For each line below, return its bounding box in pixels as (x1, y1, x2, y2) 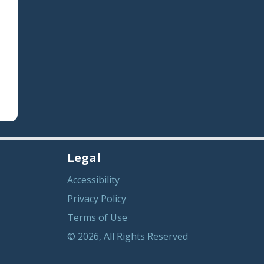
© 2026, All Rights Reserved (67, 229, 189, 243)
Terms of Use (67, 210, 128, 224)
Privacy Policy (67, 192, 127, 205)
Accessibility (67, 173, 120, 186)
